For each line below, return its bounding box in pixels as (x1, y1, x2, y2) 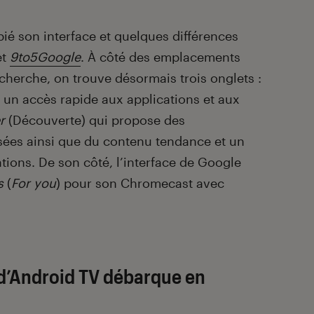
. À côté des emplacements (81, 49, 240, 65)
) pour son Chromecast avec (56, 175, 224, 191)
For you (11, 175, 56, 191)
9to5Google (10, 49, 81, 65)
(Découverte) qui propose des (5, 112, 185, 128)
